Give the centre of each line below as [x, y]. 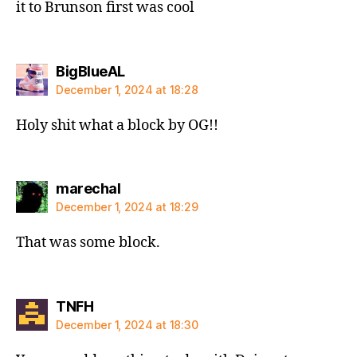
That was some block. [88, 243]
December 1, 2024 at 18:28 [127, 89]
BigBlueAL [90, 71]
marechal [88, 188]
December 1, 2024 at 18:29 [127, 207]
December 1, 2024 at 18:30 [127, 324]
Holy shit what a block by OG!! [117, 125]
